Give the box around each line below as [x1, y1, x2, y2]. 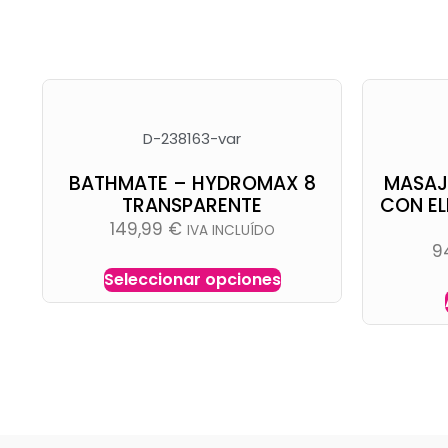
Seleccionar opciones [103, 268, 281, 291]
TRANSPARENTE [122, 192, 262, 219]
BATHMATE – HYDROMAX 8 [68, 170, 316, 197]
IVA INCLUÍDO [186, 221, 275, 240]
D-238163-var [143, 128, 241, 149]
